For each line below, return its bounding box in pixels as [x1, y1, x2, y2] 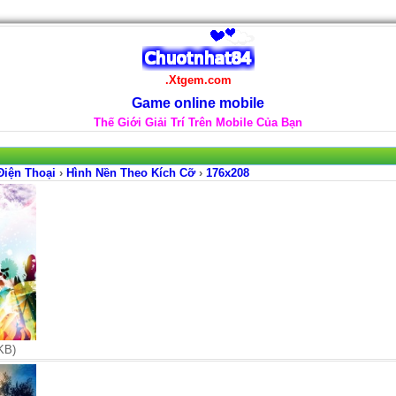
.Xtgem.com [164, 73, 232, 87]
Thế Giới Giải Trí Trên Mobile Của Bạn [94, 116, 302, 129]
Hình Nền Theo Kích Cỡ [65, 166, 195, 179]
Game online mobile [132, 95, 264, 110]
